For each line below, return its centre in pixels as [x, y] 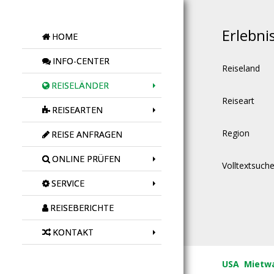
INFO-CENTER [81, 61]
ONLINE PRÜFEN [86, 159]
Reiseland [241, 68]
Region [235, 133]
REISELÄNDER [80, 85]
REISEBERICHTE [82, 208]
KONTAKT [73, 232]
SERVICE [68, 183]
